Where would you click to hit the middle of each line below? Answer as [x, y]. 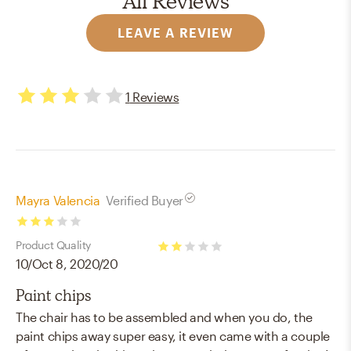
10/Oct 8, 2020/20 [67, 264]
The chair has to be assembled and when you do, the [165, 317]
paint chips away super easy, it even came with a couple [173, 336]
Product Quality [53, 245]
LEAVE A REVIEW [175, 32]
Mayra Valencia [58, 200]
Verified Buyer [145, 200]
